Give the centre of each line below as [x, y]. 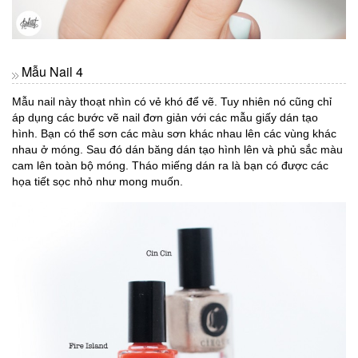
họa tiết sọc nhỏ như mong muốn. [97, 182]
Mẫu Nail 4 [52, 72]
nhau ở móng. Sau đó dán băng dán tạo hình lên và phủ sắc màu [177, 150]
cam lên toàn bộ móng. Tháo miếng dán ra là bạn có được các [170, 166]
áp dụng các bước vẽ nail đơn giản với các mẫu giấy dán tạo [165, 118]
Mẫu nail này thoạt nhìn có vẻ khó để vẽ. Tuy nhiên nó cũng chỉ [172, 102]
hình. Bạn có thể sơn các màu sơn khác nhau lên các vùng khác [174, 134]
